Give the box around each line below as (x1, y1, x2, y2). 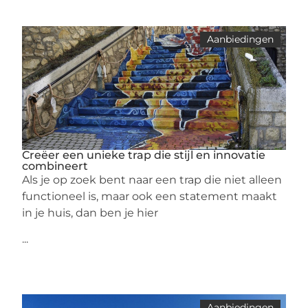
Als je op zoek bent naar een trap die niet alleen (22, 173, 283, 186)
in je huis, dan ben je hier (22, 206, 159, 219)
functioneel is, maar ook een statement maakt (22, 190, 278, 203)
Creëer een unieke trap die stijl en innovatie (22, 148, 266, 162)
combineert (22, 159, 89, 173)
